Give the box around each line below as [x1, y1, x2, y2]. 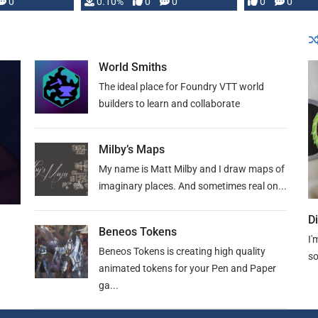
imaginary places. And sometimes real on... [99, 180, 287, 192]
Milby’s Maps [99, 143, 165, 156]
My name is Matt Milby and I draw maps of [99, 163, 285, 175]
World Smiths [99, 60, 167, 74]
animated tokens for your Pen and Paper [99, 263, 276, 274]
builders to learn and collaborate [99, 98, 240, 109]
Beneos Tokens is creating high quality [99, 246, 265, 257]
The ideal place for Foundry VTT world [99, 81, 264, 92]
